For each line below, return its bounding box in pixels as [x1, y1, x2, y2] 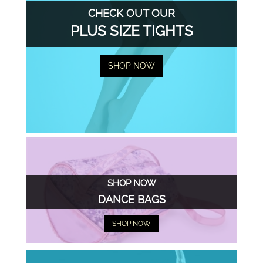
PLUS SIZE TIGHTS [70, 22, 193, 40]
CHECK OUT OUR [88, 7, 175, 20]
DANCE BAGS [97, 193, 166, 205]
